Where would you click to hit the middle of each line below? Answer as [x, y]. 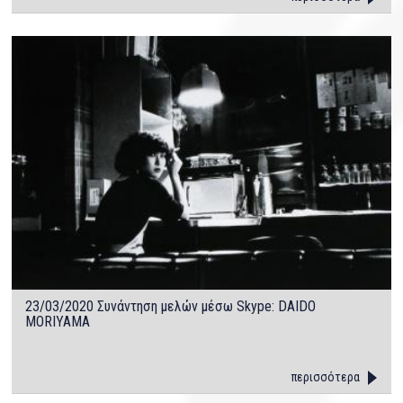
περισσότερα [325, 376]
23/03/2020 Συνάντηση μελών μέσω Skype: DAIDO [171, 306]
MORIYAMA [58, 321]
